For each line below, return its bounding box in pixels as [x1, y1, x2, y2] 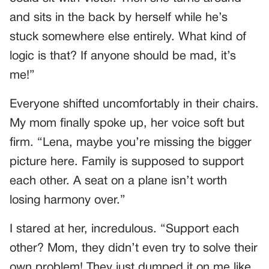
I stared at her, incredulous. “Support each [10, 223, 239, 235]
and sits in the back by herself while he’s [10, 12, 228, 23]
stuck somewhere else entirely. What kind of [10, 31, 246, 43]
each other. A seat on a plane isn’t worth [10, 175, 227, 187]
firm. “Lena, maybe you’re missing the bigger [10, 137, 252, 148]
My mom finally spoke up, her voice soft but [10, 118, 244, 129]
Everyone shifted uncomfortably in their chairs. [10, 98, 259, 110]
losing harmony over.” [10, 195, 125, 206]
